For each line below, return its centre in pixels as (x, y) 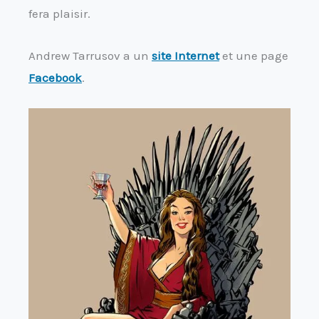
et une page (254, 55)
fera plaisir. (59, 14)
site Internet (185, 55)
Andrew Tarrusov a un (90, 55)
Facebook (55, 77)
